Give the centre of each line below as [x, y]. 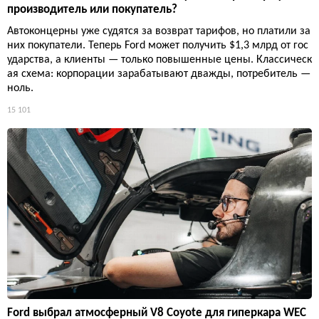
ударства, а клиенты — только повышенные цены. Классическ [159, 59]
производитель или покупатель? [92, 9]
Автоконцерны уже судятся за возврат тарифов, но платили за [159, 31]
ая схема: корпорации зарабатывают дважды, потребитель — [159, 74]
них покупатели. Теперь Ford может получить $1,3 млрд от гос [158, 45]
